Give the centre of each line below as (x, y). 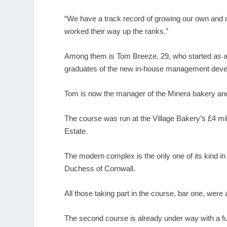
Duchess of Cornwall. (100, 168)
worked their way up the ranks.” (117, 31)
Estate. (76, 131)
